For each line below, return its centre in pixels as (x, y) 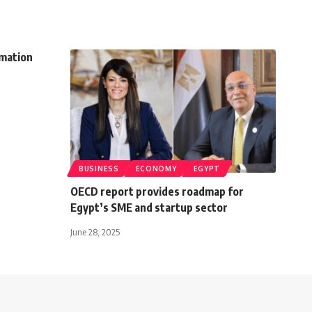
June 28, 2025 (95, 232)
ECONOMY (156, 168)
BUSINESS (99, 168)
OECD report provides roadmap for (157, 191)
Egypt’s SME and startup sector (149, 207)
